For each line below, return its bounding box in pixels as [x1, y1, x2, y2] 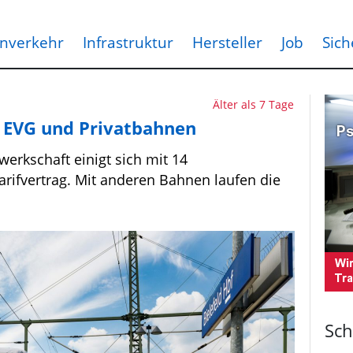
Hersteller [192, 32, 262, 53]
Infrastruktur [83, 32, 173, 53]
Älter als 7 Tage [213, 97, 294, 112]
